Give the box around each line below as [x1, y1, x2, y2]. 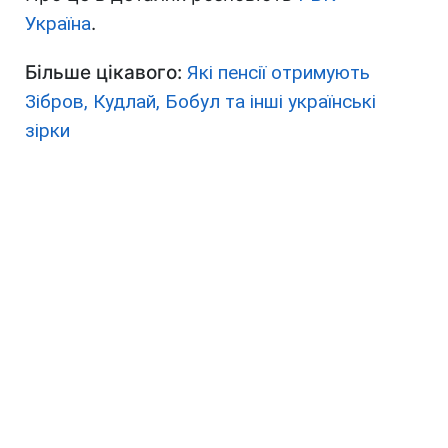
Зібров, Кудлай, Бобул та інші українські [25, 90, 376, 114]
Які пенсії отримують [187, 61, 370, 85]
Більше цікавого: [25, 61, 187, 85]
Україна [25, 12, 91, 36]
